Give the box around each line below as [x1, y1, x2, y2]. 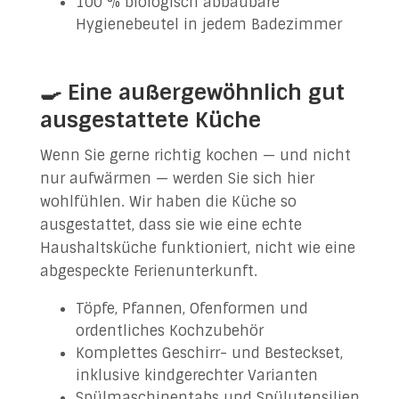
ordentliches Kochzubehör [75, 322, 264, 340]
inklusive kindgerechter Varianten [75, 366, 318, 385]
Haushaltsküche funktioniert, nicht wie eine [39, 239, 355, 257]
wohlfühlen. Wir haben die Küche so [39, 192, 297, 211]
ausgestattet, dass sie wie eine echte [39, 216, 302, 234]
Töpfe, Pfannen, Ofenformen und [75, 299, 308, 318]
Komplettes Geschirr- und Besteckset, [75, 344, 343, 362]
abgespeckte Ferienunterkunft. [39, 262, 257, 281]
